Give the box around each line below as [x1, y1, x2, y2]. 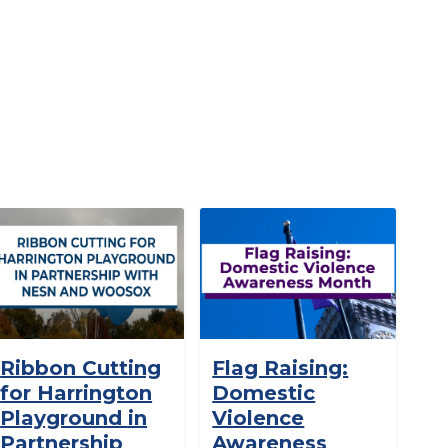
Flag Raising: [212, 355, 349, 380]
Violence [212, 405, 305, 430]
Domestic [212, 380, 316, 405]
